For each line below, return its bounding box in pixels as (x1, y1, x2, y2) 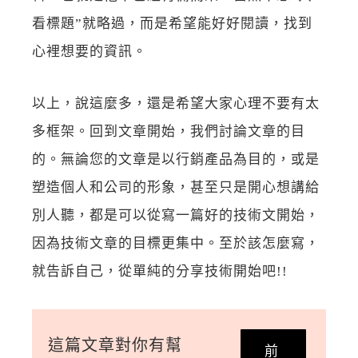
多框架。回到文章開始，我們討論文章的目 (32, 123, 305, 139)
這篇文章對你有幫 (48, 336, 182, 355)
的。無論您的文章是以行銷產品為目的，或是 (32, 151, 320, 167)
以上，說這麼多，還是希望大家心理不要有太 (32, 95, 320, 111)
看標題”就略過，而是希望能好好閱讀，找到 (32, 15, 312, 31)
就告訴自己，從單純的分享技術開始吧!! (32, 263, 288, 279)
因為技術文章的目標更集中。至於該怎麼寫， (32, 235, 320, 251)
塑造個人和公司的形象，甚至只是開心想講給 (32, 179, 320, 195)
